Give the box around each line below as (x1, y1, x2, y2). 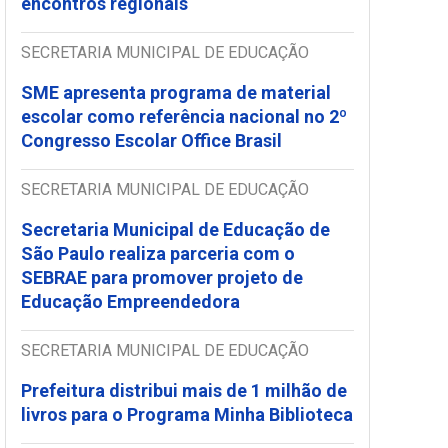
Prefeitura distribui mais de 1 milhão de (21, 380, 347, 402)
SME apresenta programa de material (21, 82, 331, 104)
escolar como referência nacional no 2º (21, 106, 347, 128)
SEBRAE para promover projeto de (21, 267, 303, 289)
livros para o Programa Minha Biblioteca (21, 404, 353, 426)
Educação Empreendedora (21, 291, 248, 313)
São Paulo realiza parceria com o (21, 243, 295, 265)
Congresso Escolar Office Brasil (21, 130, 290, 152)
